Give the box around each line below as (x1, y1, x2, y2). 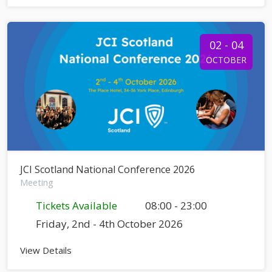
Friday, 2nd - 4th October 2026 (33, 217, 183, 231)
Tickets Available (33, 199, 117, 213)
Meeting (20, 176, 53, 189)
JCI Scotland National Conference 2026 (20, 163, 195, 177)
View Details (20, 244, 74, 257)
